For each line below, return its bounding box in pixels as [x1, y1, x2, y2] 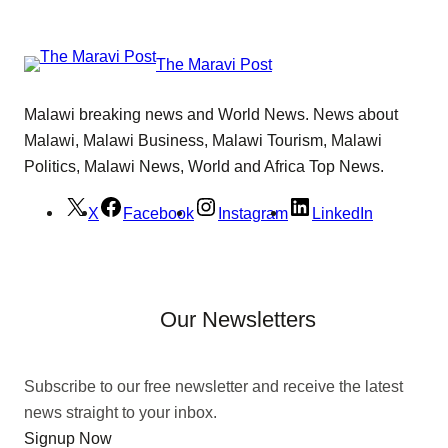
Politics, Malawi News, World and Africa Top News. [24, 156, 384, 175]
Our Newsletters [160, 307, 316, 333]
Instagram [218, 204, 288, 223]
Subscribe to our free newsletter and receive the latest [24, 376, 403, 395]
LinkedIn [312, 204, 373, 223]
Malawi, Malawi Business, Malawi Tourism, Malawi [24, 130, 382, 149]
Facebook [123, 204, 194, 223]
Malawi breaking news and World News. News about [24, 104, 398, 123]
